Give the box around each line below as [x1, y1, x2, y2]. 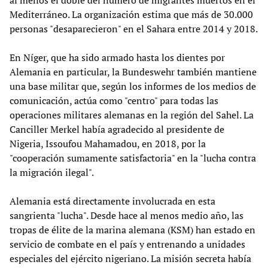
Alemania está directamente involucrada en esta [10, 194, 215, 208]
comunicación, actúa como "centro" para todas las [10, 93, 218, 107]
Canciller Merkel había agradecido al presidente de [10, 122, 224, 136]
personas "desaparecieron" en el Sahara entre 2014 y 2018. [10, 22, 258, 35]
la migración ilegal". [10, 165, 94, 179]
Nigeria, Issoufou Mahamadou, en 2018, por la [10, 136, 206, 150]
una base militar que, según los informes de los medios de [10, 79, 256, 93]
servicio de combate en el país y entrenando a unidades [10, 237, 245, 251]
